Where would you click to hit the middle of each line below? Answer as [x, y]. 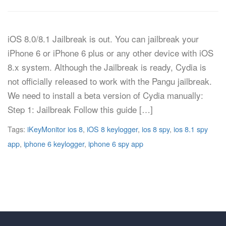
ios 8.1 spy [191, 129]
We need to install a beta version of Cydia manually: [105, 95]
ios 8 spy [156, 129]
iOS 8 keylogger [112, 129]
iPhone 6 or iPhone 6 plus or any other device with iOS [110, 53]
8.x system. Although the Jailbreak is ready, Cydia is [107, 67]
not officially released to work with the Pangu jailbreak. [110, 81]
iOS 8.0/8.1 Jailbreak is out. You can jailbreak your [103, 39]
